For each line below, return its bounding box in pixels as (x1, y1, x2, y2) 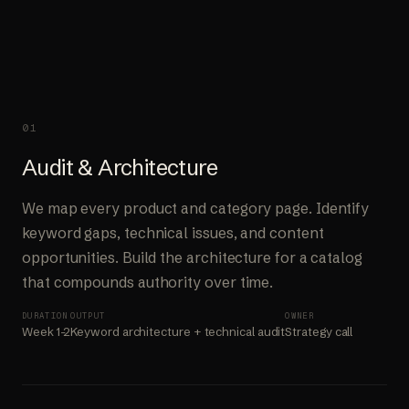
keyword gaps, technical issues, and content (22, 223, 324, 242)
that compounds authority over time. (22, 272, 274, 291)
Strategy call (285, 323, 353, 339)
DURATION (22, 309, 68, 321)
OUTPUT (70, 309, 106, 321)
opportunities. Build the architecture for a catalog (22, 247, 362, 267)
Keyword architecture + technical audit (70, 323, 286, 339)
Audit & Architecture (22, 153, 217, 181)
